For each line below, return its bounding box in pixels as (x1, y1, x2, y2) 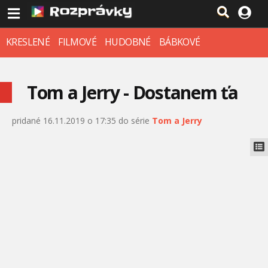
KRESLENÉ (6, 35, 50, 48)
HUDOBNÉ (105, 35, 151, 48)
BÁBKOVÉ (159, 35, 200, 48)
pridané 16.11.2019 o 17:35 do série (12, 115, 152, 126)
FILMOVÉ (58, 35, 97, 48)
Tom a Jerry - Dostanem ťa (27, 80, 238, 105)
